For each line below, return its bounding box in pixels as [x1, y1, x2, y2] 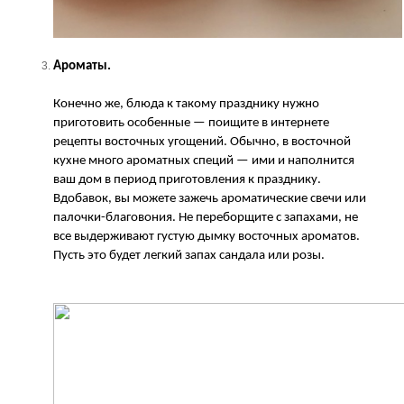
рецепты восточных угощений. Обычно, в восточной [53, 134, 351, 149]
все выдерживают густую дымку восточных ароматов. [53, 229, 360, 243]
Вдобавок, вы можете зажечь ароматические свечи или [53, 191, 366, 206]
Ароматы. [53, 59, 111, 73]
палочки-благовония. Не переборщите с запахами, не [53, 210, 358, 225]
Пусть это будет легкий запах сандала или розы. [53, 248, 325, 262]
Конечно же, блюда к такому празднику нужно [53, 96, 319, 111]
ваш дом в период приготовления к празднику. [53, 172, 321, 187]
